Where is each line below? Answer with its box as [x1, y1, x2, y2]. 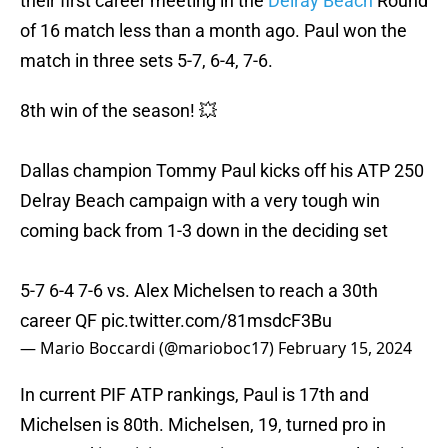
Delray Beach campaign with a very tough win [20, 190, 380, 212]
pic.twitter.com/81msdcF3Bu [101, 310, 332, 332]
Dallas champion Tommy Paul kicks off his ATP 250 [20, 160, 424, 182]
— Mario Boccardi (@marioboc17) [20, 337, 278, 360]
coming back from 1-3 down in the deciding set [20, 220, 388, 242]
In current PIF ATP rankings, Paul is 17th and [20, 384, 369, 406]
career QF [20, 310, 101, 332]
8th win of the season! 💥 [20, 100, 217, 122]
